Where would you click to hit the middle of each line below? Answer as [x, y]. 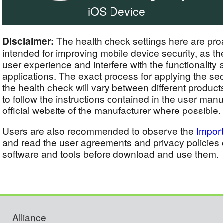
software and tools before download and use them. [111, 154]
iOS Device [116, 11]
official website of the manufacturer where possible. [111, 110]
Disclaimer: [28, 41]
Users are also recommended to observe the [99, 131]
